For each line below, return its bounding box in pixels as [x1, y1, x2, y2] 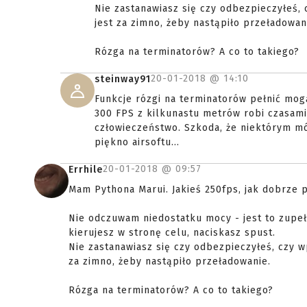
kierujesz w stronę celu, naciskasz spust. [69, 227, 275, 238]
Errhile [69, 164, 103, 175]
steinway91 [95, 73, 151, 85]
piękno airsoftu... [95, 136, 180, 148]
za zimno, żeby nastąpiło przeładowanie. [69, 256, 271, 267]
